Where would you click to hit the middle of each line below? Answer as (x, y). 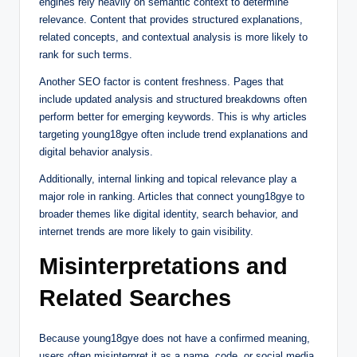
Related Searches (135, 298)
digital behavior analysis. (96, 151)
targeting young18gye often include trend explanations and (173, 134)
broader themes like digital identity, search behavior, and (169, 214)
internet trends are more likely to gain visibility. (146, 231)
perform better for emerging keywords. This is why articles (173, 116)
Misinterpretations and (163, 266)
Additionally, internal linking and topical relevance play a (168, 178)
